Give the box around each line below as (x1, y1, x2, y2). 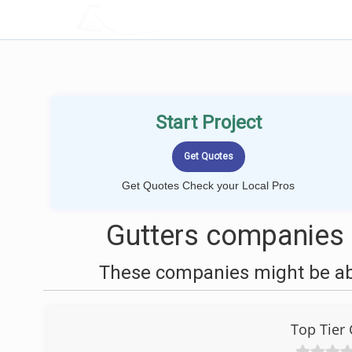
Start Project (155, 112, 262, 134)
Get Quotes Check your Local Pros (122, 179, 295, 192)
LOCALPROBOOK (115, 11, 219, 27)
